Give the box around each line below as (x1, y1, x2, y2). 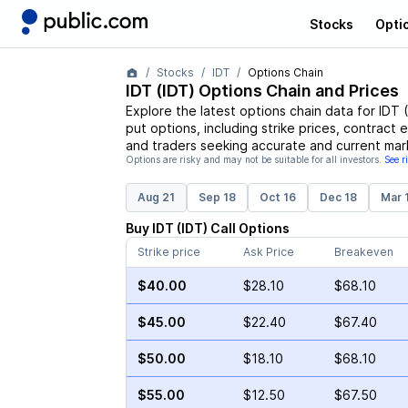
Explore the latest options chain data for (125, 103, 379, 118)
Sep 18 (198, 190, 236, 204)
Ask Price (242, 245, 294, 259)
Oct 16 (259, 190, 296, 204)
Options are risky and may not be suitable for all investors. (125, 154, 382, 165)
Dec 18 (319, 190, 357, 204)
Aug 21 (137, 190, 175, 204)
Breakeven (333, 245, 393, 259)
